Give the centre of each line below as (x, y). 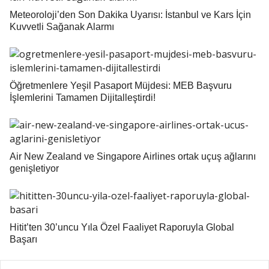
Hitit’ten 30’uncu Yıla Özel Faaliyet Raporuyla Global (122, 227)
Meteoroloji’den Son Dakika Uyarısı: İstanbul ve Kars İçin (130, 14)
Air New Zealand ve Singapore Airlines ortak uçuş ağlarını (133, 156)
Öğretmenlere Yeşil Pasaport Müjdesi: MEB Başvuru (121, 85)
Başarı (23, 239)
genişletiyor (34, 168)
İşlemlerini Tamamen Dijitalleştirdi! (83, 97)
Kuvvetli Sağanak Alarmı (62, 26)
